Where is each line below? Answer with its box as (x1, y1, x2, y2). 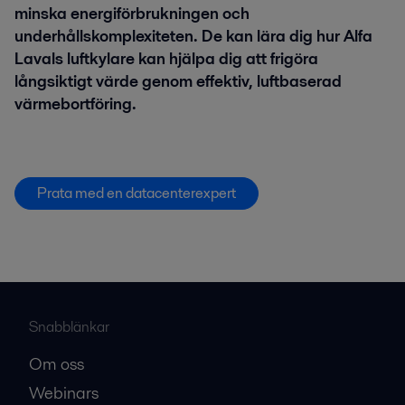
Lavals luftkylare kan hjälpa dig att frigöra (14, 48, 318, 71)
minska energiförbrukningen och (14, 3, 250, 25)
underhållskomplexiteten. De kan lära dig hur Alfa (14, 25, 372, 48)
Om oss (29, 352, 84, 375)
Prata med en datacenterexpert (37, 182, 236, 203)
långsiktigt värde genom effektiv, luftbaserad (14, 71, 342, 93)
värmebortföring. (14, 93, 137, 116)
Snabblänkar (29, 316, 109, 337)
